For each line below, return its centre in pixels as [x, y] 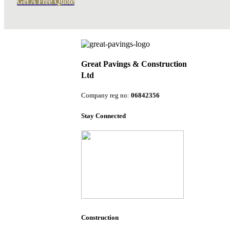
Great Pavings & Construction [134, 64]
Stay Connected [103, 116]
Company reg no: [106, 95]
